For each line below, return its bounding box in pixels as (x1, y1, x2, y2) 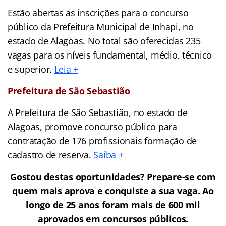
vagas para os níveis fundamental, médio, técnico (8, 48, 212, 61)
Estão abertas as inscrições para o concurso (8, 6, 189, 19)
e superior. (8, 63, 54, 75)
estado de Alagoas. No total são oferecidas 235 (8, 34, 201, 47)
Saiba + (93, 148, 124, 161)
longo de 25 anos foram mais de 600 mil (26, 198, 200, 211)
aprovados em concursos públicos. (37, 212, 189, 225)
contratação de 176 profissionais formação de (8, 134, 197, 147)
